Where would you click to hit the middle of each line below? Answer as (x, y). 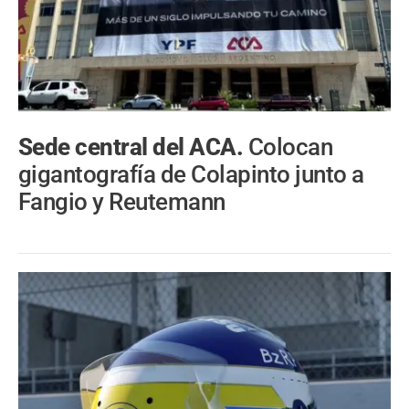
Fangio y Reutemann (122, 202)
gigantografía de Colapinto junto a (191, 175)
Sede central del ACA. (133, 147)
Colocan (290, 147)
